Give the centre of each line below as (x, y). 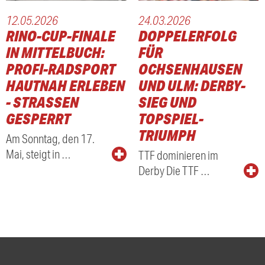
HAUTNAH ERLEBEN (66, 86)
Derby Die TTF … (174, 171)
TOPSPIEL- (171, 119)
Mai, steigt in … (39, 154)
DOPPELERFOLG (187, 36)
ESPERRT (35, 119)
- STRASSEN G (43, 102)
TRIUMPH (167, 135)
